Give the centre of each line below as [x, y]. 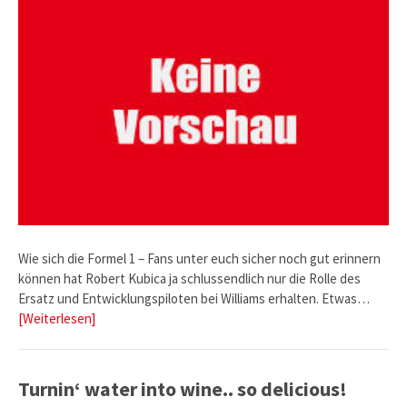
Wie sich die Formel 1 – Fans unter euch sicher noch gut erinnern [199, 258]
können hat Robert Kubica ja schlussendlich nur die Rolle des [189, 278]
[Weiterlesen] [57, 318]
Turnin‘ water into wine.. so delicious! [183, 389]
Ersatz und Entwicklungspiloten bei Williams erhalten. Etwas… [194, 298]
